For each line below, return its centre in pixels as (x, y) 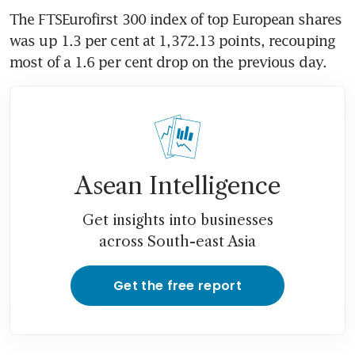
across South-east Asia (177, 242)
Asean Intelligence (177, 186)
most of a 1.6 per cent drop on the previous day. (168, 62)
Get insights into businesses (177, 221)
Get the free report (177, 286)
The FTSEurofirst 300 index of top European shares (176, 19)
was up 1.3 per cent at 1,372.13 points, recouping (172, 41)
